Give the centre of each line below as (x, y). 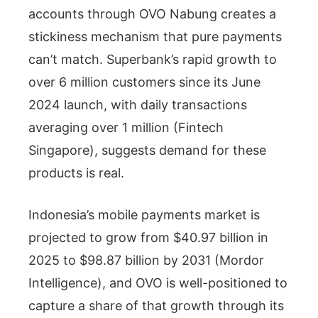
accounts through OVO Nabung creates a (152, 13)
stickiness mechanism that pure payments (155, 36)
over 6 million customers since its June (144, 82)
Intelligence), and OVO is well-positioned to (158, 283)
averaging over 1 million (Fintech (126, 127)
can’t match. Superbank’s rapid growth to (153, 59)
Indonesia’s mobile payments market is (144, 214)
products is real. (76, 172)
